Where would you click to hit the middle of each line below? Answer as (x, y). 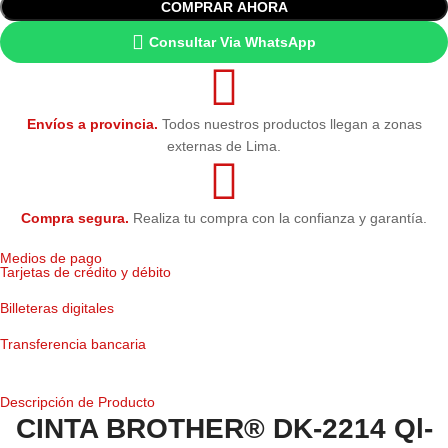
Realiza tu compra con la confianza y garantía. (278, 217)
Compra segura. (75, 217)
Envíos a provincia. (92, 123)
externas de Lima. (224, 145)
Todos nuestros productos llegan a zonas (289, 123)
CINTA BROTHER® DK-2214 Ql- (224, 428)
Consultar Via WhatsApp (232, 41)
